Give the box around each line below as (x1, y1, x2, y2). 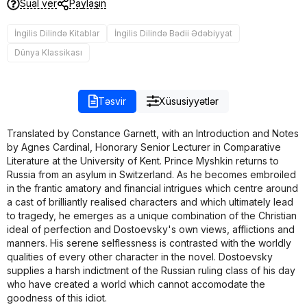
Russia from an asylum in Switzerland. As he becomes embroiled (7, 168, 296, 180)
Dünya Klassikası (14, 47, 82, 58)
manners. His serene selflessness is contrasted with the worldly (7, 236, 291, 249)
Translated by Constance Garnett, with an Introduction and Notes (7, 127, 299, 139)
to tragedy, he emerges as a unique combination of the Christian (7, 209, 297, 221)
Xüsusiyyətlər (159, 95, 219, 107)
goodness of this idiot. (7, 291, 107, 304)
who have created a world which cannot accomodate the (7, 278, 265, 290)
